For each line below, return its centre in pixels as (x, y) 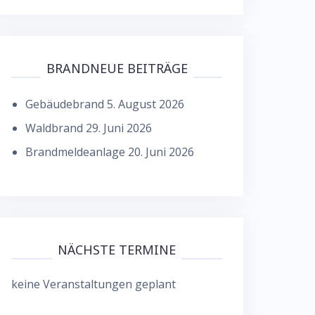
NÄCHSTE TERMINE (117, 249)
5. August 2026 (146, 104)
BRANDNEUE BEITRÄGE (117, 68)
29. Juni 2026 (119, 128)
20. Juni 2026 (161, 152)
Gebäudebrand (65, 104)
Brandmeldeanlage (75, 152)
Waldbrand (54, 128)
